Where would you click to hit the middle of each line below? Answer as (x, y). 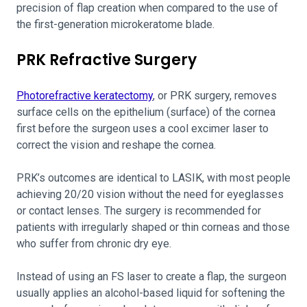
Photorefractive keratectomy (85, 96)
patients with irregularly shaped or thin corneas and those (153, 227)
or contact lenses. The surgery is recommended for (139, 211)
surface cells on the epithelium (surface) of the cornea (146, 112)
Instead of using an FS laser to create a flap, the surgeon (151, 277)
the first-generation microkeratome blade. (115, 24)
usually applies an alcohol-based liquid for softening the (151, 293)
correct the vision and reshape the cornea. (116, 145)
